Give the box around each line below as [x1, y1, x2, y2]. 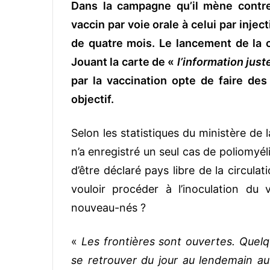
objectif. [71, 92, 114, 105]
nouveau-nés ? [71, 201, 146, 214]
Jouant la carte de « [71, 55, 177, 68]
